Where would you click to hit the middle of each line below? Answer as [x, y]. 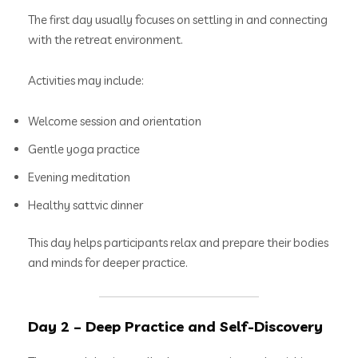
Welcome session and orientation [115, 121]
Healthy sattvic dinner [86, 205]
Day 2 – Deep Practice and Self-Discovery [175, 326]
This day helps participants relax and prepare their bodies [178, 243]
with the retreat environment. [105, 39]
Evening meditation [79, 177]
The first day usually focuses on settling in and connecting [178, 19]
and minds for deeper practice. [108, 263]
